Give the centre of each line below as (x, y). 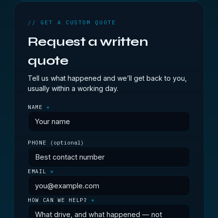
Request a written (88, 42)
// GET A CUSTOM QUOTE (72, 22)
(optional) (67, 143)
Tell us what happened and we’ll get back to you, (107, 78)
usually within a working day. (73, 88)
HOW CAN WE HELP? (60, 200)
